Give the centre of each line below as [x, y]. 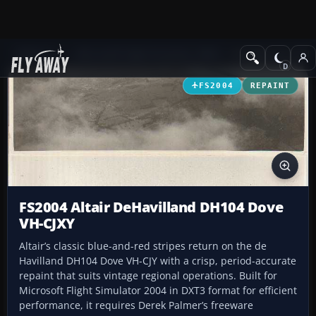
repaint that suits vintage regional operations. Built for [148, 276]
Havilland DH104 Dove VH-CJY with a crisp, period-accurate [158, 261]
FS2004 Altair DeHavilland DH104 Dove [151, 207]
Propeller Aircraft [271, 54]
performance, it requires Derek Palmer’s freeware [136, 305]
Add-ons [36, 54]
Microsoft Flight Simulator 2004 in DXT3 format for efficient [158, 291]
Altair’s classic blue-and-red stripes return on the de [143, 246]
